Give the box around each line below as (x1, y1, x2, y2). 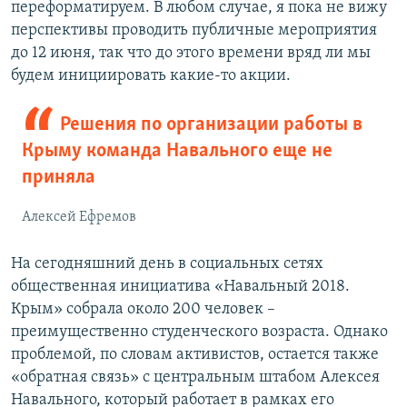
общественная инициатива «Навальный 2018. (11, 278, 350, 296)
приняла (22, 167, 95, 189)
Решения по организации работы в (59, 114, 362, 136)
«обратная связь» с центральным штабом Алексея (11, 369, 380, 387)
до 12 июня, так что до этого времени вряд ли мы (11, 45, 371, 63)
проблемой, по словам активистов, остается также (11, 346, 379, 364)
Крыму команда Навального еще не (22, 141, 333, 163)
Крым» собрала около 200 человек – (11, 301, 275, 319)
